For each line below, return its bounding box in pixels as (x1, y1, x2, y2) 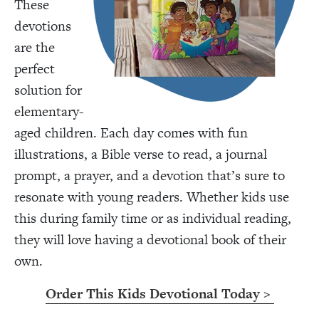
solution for (14, 80, 82, 100)
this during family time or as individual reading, (14, 208, 291, 228)
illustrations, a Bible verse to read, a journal (14, 144, 267, 164)
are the (14, 37, 55, 57)
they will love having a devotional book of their (14, 229, 286, 249)
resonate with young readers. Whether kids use (14, 187, 289, 206)
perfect (14, 58, 55, 78)
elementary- (14, 101, 84, 121)
